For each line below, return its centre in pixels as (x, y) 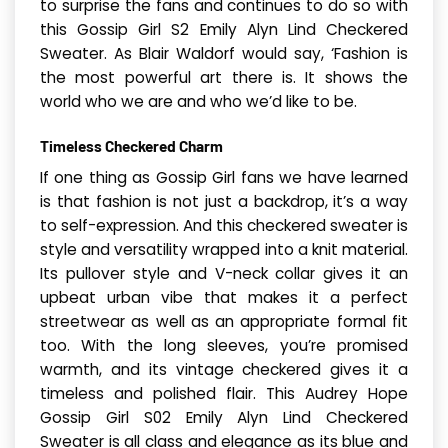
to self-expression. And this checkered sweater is (224, 225)
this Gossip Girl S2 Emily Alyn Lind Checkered (224, 30)
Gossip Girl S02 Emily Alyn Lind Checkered (224, 417)
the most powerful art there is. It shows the (224, 78)
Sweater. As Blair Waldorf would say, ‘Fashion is (224, 54)
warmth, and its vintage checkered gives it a (224, 369)
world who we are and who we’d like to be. (198, 102)
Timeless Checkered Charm (131, 146)
